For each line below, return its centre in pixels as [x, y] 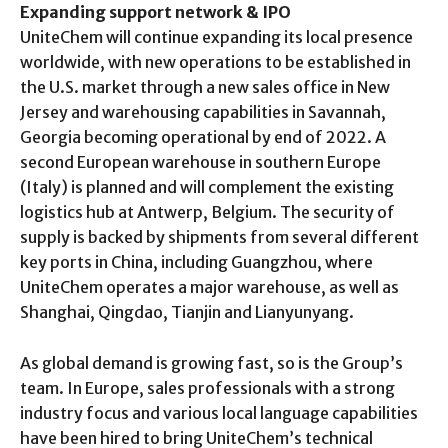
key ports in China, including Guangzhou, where [196, 261]
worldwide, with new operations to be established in [215, 61]
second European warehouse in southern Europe [200, 161]
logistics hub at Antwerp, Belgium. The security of [207, 211]
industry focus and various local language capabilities [219, 412]
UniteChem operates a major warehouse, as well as [209, 286]
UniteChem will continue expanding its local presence [216, 36]
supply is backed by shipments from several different [219, 236]
